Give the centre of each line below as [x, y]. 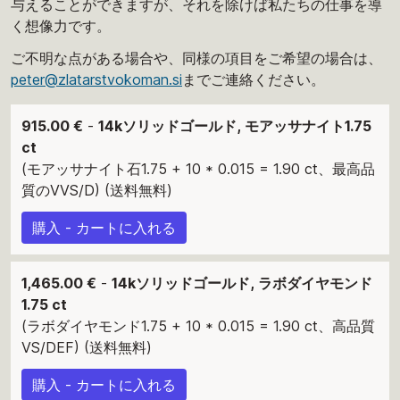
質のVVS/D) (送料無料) [97, 190]
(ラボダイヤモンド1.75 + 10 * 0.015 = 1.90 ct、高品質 [198, 325]
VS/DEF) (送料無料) [87, 347]
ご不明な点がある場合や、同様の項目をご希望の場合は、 [196, 58]
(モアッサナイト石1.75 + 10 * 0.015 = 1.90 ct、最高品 [198, 168]
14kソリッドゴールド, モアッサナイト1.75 [235, 125]
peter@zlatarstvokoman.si [96, 79]
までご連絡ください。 [254, 79]
